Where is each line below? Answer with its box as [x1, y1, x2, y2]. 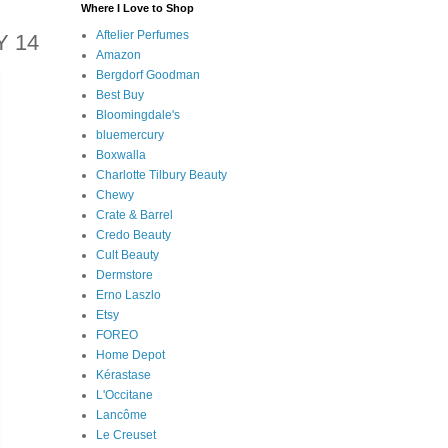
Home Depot [96, 347, 165, 362]
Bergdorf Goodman [96, 67, 200, 82]
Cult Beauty [96, 247, 159, 262]
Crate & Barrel [96, 207, 173, 222]
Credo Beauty [96, 227, 171, 242]
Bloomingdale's [96, 107, 180, 122]
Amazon [96, 47, 141, 62]
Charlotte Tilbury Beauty [96, 167, 227, 182]
